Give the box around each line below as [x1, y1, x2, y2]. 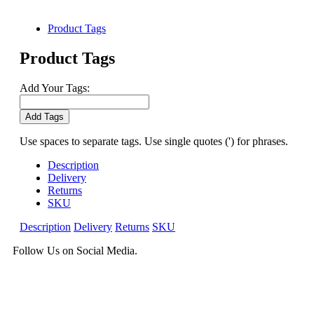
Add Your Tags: [20, 81, 90, 94]
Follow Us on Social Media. [13, 244, 137, 257]
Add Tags [25, 111, 64, 122]
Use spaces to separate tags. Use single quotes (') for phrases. [20, 135, 288, 147]
